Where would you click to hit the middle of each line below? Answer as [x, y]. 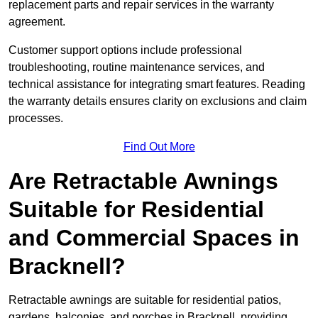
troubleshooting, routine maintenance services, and [137, 67]
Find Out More [159, 147]
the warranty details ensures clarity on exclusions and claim [158, 102]
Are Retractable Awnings [143, 181]
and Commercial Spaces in [154, 238]
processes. [36, 119]
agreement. [38, 22]
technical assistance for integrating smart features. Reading [157, 84]
